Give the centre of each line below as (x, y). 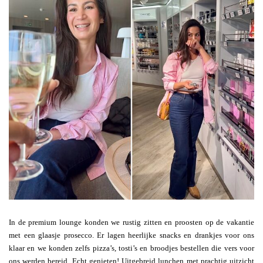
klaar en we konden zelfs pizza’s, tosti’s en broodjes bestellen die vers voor (131, 248)
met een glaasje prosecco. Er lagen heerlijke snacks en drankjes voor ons (131, 235)
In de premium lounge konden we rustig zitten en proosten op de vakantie (131, 222)
